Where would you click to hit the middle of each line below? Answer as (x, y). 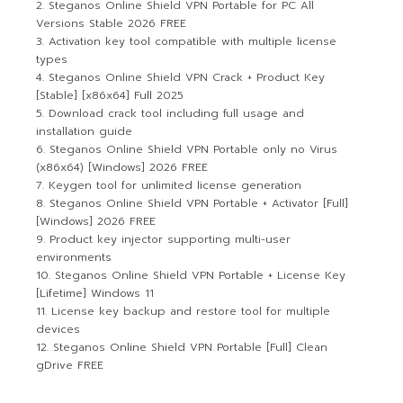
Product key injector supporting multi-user (170, 239)
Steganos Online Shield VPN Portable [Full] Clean (191, 347)
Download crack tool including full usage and (177, 113)
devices (58, 329)
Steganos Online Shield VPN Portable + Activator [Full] (199, 203)
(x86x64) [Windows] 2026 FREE (122, 167)
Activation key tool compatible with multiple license (193, 41)
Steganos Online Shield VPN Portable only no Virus (194, 149)
